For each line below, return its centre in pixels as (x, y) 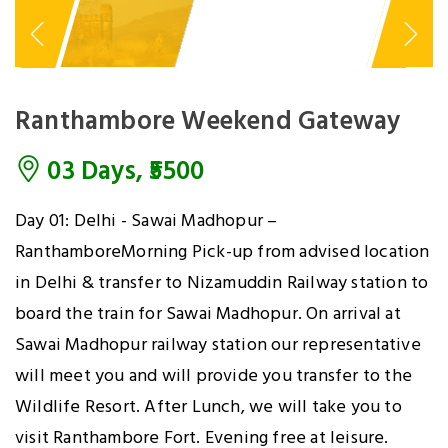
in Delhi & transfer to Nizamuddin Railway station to (222, 283)
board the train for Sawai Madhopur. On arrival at (208, 314)
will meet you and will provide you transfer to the (214, 376)
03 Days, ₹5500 (123, 171)
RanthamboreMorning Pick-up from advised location (222, 252)
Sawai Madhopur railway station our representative (218, 345)
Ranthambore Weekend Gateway (208, 121)
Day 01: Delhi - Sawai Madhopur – (146, 221)
